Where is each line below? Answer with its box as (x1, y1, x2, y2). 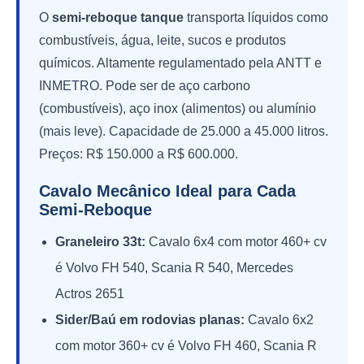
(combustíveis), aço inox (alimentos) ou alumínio (39, 101, 316, 115)
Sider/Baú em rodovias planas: (55, 312, 245, 327)
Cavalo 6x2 (245, 312, 314, 327)
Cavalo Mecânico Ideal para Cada (39, 181, 296, 200)
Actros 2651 (55, 286, 124, 301)
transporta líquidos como (184, 10, 328, 24)
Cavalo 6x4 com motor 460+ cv (145, 234, 327, 249)
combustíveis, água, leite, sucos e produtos (39, 32, 286, 47)
